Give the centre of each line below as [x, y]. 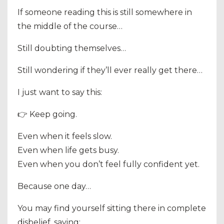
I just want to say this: [60, 92]
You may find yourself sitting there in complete [112, 208]
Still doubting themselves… [72, 48]
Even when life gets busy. [68, 150]
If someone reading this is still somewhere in [105, 12]
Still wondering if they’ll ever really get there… [110, 70]
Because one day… [54, 186]
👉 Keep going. [47, 114]
